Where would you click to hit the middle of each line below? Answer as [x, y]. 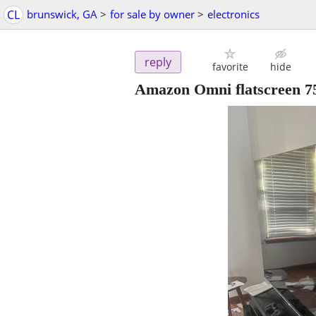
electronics [233, 14]
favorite [230, 67]
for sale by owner [152, 14]
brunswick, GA [62, 14]
